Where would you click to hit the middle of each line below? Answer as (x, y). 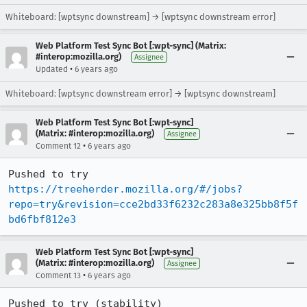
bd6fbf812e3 (42, 219)
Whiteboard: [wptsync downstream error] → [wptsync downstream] (140, 93)
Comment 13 (58, 275)
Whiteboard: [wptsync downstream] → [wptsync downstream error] (140, 16)
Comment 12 (58, 146)
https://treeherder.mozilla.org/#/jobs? (125, 189)
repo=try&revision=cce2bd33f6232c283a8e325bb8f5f (153, 204)
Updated (52, 69)
